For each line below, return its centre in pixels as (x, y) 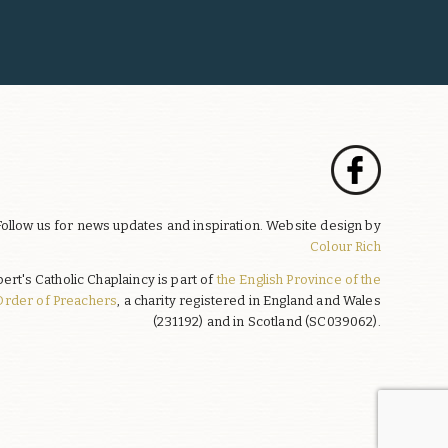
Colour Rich (345, 246)
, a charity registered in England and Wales (249, 301)
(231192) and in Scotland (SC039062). (267, 322)
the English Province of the (298, 280)
